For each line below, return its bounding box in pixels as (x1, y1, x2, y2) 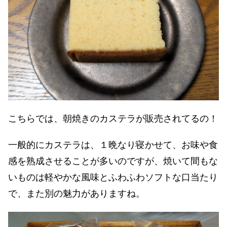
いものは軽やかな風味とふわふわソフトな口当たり (8, 172, 218, 182)
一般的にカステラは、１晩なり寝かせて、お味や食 (8, 139, 218, 150)
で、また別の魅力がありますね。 (8, 188, 145, 199)
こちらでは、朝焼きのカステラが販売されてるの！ (8, 113, 218, 124)
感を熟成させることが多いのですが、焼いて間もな (8, 156, 218, 166)
